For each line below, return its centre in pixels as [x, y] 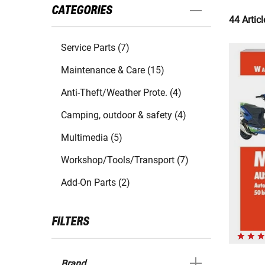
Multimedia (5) [92, 138]
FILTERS [70, 222]
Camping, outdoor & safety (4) [124, 115]
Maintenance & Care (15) [113, 70]
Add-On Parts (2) [96, 183]
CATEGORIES [82, 11]
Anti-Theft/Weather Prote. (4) [121, 93]
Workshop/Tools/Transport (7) [125, 160]
